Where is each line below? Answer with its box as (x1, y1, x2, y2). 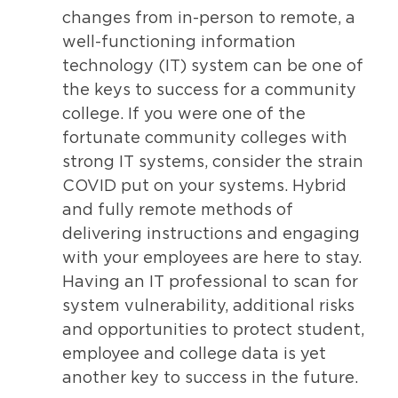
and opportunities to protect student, (62, 322, 364, 338)
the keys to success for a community (62, 82, 356, 99)
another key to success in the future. (62, 370, 358, 386)
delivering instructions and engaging (62, 226, 360, 243)
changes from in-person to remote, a (62, 10, 355, 27)
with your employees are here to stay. (62, 250, 362, 267)
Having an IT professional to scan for (62, 274, 358, 291)
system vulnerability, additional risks (62, 298, 354, 314)
